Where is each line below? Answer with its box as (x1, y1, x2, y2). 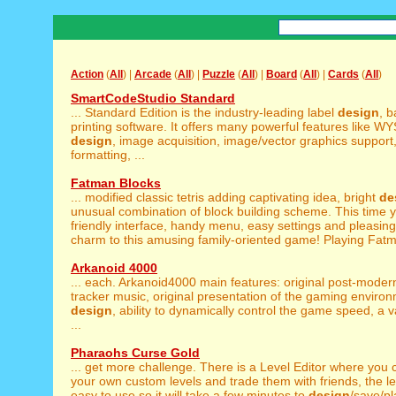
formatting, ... (71, 148, 145, 162)
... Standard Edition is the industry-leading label (71, 105, 338, 119)
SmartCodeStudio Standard (71, 91, 235, 105)
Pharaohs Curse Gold (71, 346, 200, 360)
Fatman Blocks (71, 176, 161, 190)
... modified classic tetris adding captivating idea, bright (71, 190, 379, 204)
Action (71, 68, 103, 80)
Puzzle (202, 68, 235, 80)
